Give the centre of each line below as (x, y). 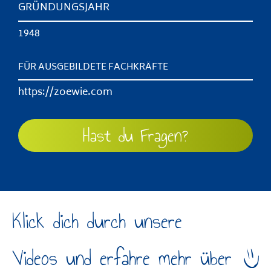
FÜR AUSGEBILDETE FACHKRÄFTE (93, 67)
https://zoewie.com (65, 92)
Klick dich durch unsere (97, 221)
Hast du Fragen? (135, 135)
